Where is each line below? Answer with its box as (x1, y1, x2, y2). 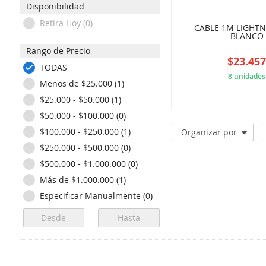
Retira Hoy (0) (39, 17, 93, 28)
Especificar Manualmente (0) (39, 190, 153, 201)
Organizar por (180, 126, 237, 138)
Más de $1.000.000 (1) (39, 174, 126, 185)
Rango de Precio (26, 45, 90, 56)
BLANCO (230, 30, 264, 42)
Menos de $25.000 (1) (39, 78, 124, 89)
